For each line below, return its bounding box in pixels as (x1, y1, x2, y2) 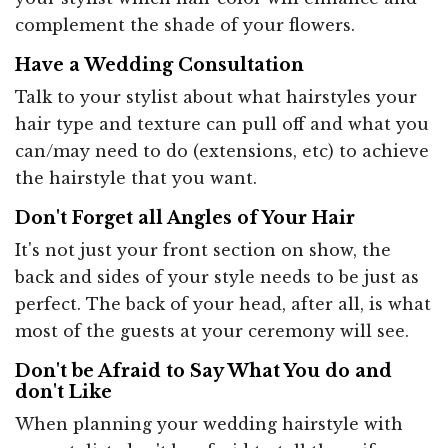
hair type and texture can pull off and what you (15, 113, 429, 134)
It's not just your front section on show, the (15, 239, 391, 260)
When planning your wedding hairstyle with (15, 413, 403, 434)
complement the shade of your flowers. (15, 14, 355, 35)
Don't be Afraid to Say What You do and (15, 359, 392, 382)
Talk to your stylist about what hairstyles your (15, 86, 417, 107)
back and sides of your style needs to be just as (15, 266, 419, 287)
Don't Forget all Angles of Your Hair (15, 206, 355, 229)
